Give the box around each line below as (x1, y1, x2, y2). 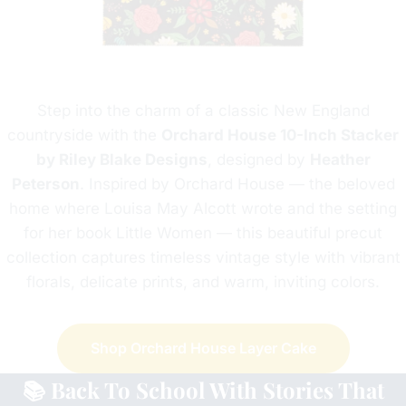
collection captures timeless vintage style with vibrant (5, 247, 401, 266)
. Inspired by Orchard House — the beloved (79, 174, 395, 193)
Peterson (11, 174, 80, 193)
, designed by (207, 150, 310, 169)
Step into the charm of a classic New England (36, 101, 370, 120)
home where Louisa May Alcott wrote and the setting (9, 198, 397, 217)
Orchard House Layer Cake (130, 338, 316, 357)
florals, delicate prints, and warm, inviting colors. (26, 272, 380, 291)
